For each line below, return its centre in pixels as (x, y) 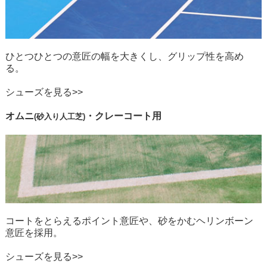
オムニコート (34, 104)
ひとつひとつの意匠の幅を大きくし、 (86, 57)
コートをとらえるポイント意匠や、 (81, 221)
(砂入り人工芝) (59, 117)
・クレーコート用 (123, 116)
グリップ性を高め (205, 57)
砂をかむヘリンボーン (205, 221)
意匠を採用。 (34, 232)
